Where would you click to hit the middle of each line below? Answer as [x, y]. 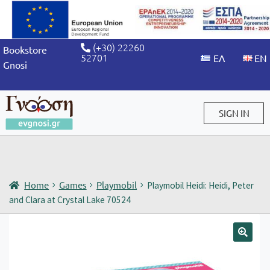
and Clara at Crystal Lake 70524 [70, 199]
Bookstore [25, 49]
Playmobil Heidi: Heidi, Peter [200, 185]
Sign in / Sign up [38, 147]
